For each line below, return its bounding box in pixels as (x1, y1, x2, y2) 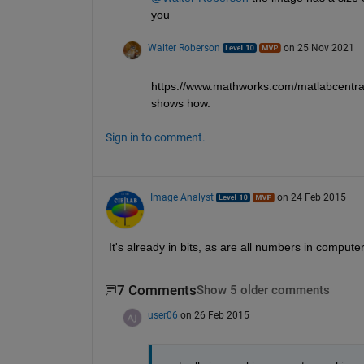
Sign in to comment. (105, 131, 206, 145)
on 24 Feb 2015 (276, 192, 346, 204)
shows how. (150, 97, 210, 110)
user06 (147, 309, 178, 321)
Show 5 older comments (196, 284, 330, 298)
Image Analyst (149, 192, 214, 204)
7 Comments (116, 283, 197, 299)
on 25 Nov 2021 (283, 42, 354, 54)
